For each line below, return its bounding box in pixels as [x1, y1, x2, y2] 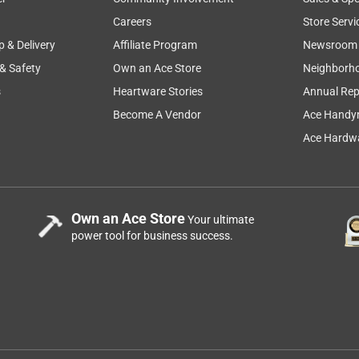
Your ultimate [185, 212, 255, 226]
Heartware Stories [113, 84, 204, 98]
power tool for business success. [71, 228, 234, 242]
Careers [113, 14, 152, 28]
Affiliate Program [113, 38, 198, 51]
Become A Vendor [113, 107, 202, 121]
